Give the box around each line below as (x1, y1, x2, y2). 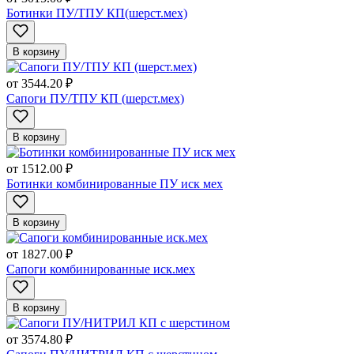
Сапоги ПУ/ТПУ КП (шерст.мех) (6, 91, 184, 105)
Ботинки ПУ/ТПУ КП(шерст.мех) (6, 6, 187, 20)
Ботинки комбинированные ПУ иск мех (6, 176, 223, 190)
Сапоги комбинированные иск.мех (6, 262, 195, 276)
